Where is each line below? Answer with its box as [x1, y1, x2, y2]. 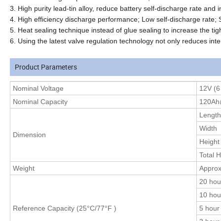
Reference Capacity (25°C [13, 204, 95, 212]
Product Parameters [15, 62, 77, 72]
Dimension [13, 130, 46, 139]
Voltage [40, 84, 66, 92]
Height [199, 137, 220, 146]
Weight [13, 164, 35, 172]
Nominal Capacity [13, 97, 68, 106]
